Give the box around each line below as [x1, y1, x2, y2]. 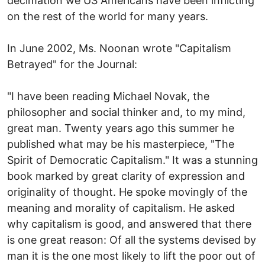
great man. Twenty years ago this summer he [7, 121, 234, 134]
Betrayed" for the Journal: [7, 57, 137, 70]
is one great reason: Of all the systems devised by [7, 233, 256, 246]
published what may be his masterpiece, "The [7, 137, 234, 150]
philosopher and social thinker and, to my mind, [7, 105, 245, 118]
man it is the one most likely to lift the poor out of [7, 249, 256, 262]
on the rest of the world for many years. [7, 9, 208, 22]
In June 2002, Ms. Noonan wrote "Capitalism [7, 41, 231, 54]
